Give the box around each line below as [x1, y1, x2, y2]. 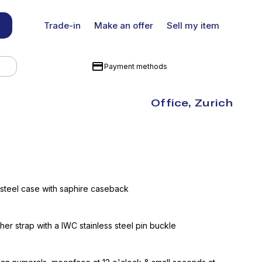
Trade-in [43, 20, 81, 31]
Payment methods [104, 61, 167, 71]
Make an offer [94, 20, 153, 31]
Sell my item [166, 20, 219, 31]
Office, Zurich [151, 96, 233, 109]
